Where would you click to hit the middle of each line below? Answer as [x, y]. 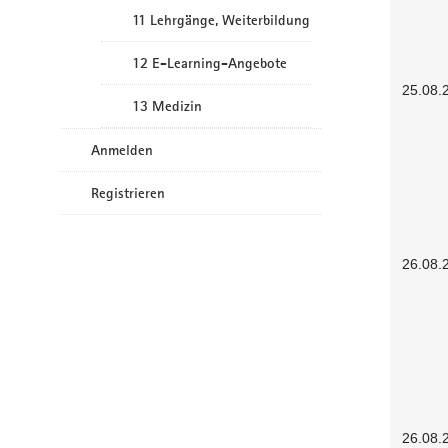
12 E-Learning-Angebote [209, 63]
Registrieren [128, 193]
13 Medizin [167, 106]
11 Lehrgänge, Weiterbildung [221, 20]
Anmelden [122, 150]
